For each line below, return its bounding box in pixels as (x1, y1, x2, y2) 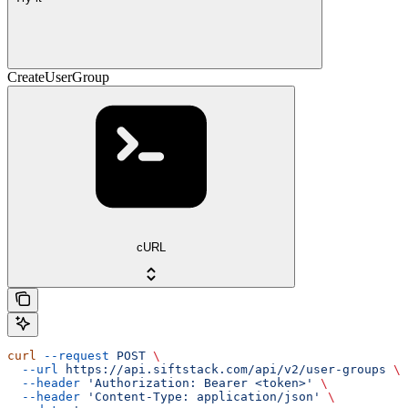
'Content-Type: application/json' (80, 389, 321, 403)
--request (36, 348, 109, 362)
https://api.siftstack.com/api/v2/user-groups (58, 362, 386, 376)
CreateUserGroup (7, 69, 109, 86)
